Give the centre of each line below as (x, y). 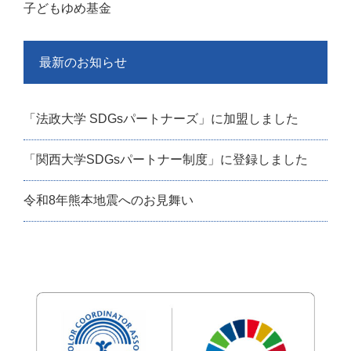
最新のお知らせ (83, 62)
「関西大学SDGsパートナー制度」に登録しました (166, 159)
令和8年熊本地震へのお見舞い (109, 200)
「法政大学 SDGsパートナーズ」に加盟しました (161, 118)
